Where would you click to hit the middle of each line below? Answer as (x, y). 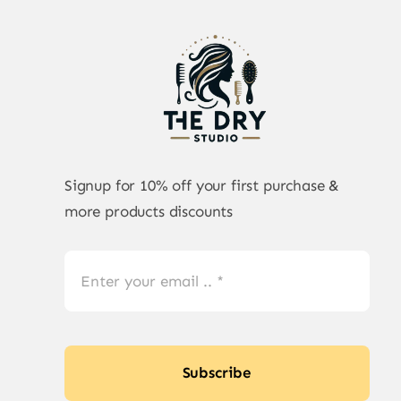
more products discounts (149, 212)
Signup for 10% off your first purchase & (202, 186)
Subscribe (217, 373)
